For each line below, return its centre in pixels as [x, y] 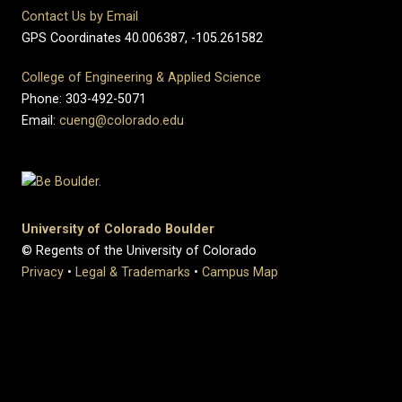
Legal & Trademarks [133, 272]
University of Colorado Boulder [118, 229]
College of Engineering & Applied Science [141, 78]
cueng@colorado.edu [122, 121]
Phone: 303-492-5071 [84, 99]
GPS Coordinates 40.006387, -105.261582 [142, 38]
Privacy [43, 272]
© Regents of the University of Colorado [139, 250]
